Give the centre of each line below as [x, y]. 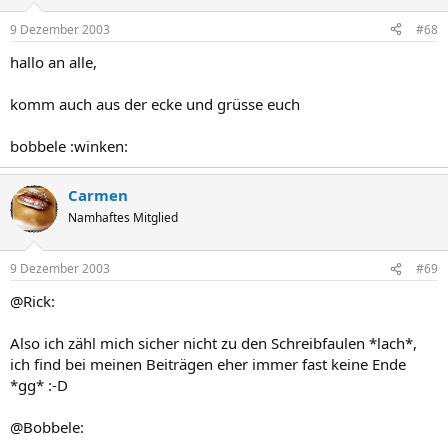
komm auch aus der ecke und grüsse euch [155, 103]
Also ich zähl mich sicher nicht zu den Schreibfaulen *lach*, [213, 343]
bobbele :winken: [69, 145]
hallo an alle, [53, 61]
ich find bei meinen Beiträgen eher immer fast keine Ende [208, 364]
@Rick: [32, 301]
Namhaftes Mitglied [123, 217]
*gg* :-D [39, 385]
